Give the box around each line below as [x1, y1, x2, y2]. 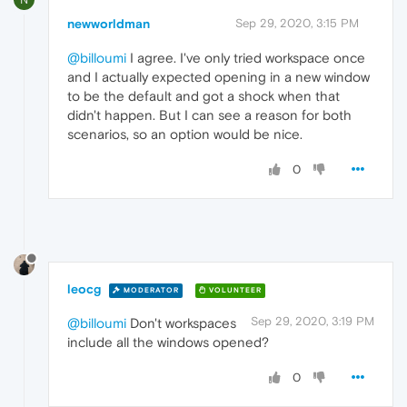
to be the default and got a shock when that [67, 88, 340, 104]
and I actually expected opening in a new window [67, 69, 370, 85]
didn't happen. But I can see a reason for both [67, 107, 352, 124]
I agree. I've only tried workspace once [126, 50, 365, 66]
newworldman [67, 16, 150, 32]
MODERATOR [121, 285, 179, 294]
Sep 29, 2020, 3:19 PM [251, 314, 374, 329]
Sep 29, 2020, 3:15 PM [235, 16, 359, 31]
